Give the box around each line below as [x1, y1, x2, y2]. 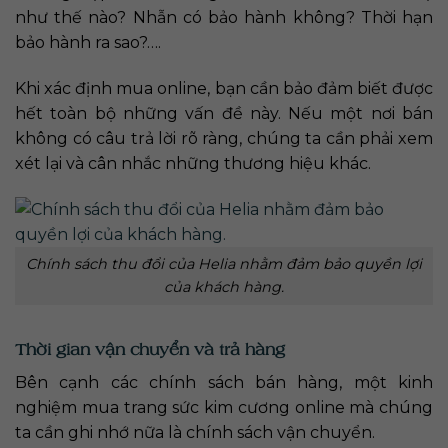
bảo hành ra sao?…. [15, 33, 161, 53]
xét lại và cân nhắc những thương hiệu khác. [15, 154, 371, 174]
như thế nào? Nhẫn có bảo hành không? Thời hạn [15, 8, 433, 28]
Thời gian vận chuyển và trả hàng [15, 338, 285, 359]
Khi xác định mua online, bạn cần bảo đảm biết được [15, 79, 433, 99]
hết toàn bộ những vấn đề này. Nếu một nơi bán [15, 104, 433, 124]
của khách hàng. [164, 277, 284, 296]
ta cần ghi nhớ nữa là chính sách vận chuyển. [15, 422, 375, 442]
